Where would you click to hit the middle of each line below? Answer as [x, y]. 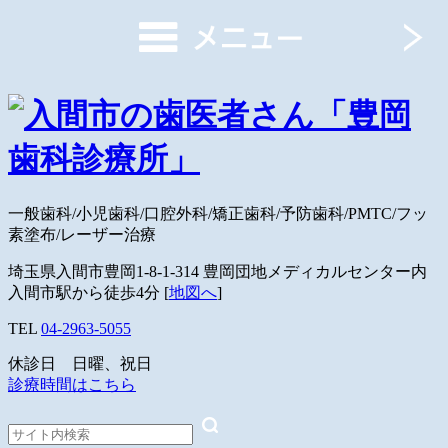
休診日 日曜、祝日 [80, 363]
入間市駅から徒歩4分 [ [88, 292]
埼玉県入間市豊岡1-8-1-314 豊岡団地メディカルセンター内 [219, 271]
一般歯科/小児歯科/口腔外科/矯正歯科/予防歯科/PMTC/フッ [218, 213]
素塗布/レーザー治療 [82, 234]
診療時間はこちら [72, 384]
